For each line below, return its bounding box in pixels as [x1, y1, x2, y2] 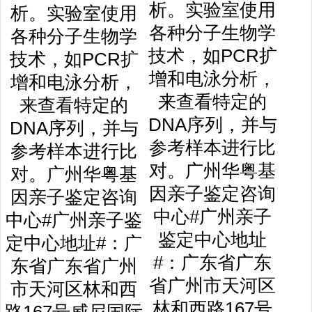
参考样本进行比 [149, 138, 276, 157]
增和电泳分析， [149, 69, 276, 88]
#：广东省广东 [153, 253, 272, 272]
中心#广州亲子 [153, 207, 272, 226]
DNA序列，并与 [148, 115, 277, 134]
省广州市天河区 [149, 276, 276, 295]
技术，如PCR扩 [148, 46, 277, 65]
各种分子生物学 [149, 23, 276, 42]
